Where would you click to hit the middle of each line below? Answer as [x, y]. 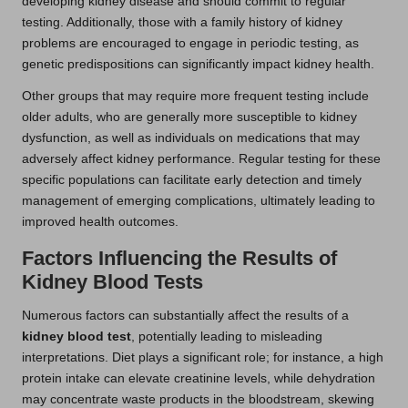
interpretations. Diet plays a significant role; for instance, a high [203, 358]
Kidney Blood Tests [112, 282]
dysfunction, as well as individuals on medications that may [191, 138]
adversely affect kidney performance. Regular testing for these [201, 159]
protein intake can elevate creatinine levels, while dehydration [199, 379]
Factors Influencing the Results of [179, 259]
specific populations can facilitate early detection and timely [192, 180]
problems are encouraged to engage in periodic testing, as [190, 44]
